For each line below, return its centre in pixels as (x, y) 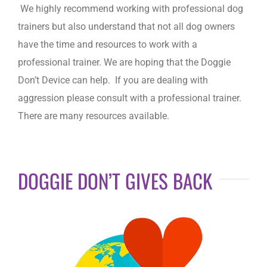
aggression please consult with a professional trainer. (130, 98)
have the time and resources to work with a (108, 44)
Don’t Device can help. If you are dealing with (113, 80)
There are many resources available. (94, 116)
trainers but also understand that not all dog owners (126, 26)
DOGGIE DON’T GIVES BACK (115, 181)
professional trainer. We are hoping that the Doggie (124, 62)
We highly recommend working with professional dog (131, 8)
